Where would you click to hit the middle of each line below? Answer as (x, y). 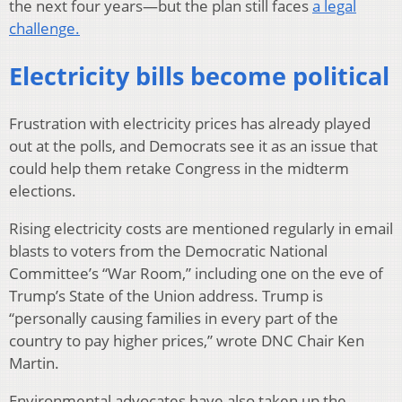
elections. (43, 190)
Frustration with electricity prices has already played (190, 123)
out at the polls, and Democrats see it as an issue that (193, 145)
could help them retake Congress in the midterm (179, 168)
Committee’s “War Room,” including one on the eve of (196, 273)
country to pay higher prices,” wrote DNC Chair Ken (187, 340)
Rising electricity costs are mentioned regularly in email (201, 228)
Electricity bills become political (199, 75)
